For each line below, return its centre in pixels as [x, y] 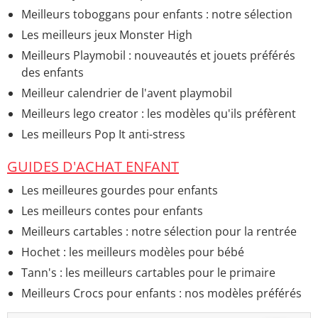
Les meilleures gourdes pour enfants [120, 191]
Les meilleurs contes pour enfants [112, 211]
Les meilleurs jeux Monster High [107, 35]
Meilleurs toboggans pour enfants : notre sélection [157, 15]
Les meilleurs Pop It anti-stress [103, 135]
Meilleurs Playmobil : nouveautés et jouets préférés [158, 56]
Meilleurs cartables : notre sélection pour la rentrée [159, 232]
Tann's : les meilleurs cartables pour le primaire [148, 273]
